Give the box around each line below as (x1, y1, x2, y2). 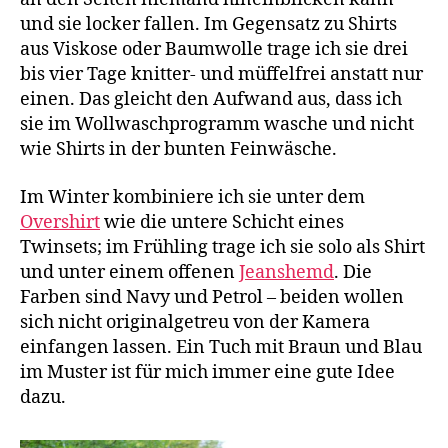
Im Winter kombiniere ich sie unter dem (20, 185, 365, 209)
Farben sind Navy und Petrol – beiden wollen (20, 285, 404, 309)
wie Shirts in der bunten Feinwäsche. (20, 138, 337, 162)
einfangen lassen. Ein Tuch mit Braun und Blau (20, 335, 422, 359)
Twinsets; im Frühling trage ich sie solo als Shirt (20, 235, 425, 259)
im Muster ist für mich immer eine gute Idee (20, 360, 395, 384)
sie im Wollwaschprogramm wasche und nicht (20, 113, 414, 137)
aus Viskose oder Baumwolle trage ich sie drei (20, 38, 408, 62)
